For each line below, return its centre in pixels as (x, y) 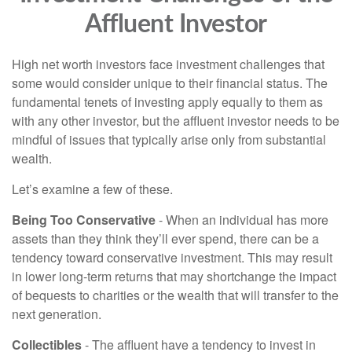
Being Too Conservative (84, 220)
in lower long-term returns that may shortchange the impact (174, 276)
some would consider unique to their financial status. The (170, 83)
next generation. (57, 314)
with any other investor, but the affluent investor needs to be (176, 121)
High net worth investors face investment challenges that (168, 64)
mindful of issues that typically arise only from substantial (169, 139)
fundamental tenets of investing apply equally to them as (167, 102)
